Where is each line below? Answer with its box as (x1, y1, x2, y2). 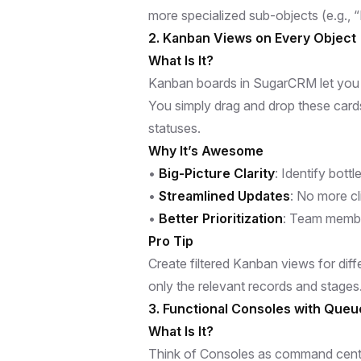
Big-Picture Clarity (159, 164, 275, 181)
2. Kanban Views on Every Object (148, 29, 356, 46)
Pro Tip (148, 232, 193, 249)
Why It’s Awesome (148, 142, 263, 159)
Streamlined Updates (159, 187, 290, 204)
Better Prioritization (159, 210, 283, 226)
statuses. (148, 119, 201, 136)
